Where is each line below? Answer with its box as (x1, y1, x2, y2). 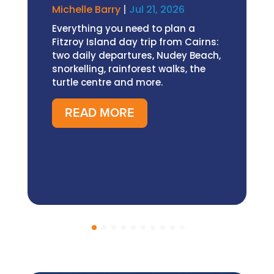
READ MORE (64, 107, 135, 119)
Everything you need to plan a (51, 22, 195, 35)
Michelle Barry (51, 2, 120, 17)
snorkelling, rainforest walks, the (51, 62, 206, 75)
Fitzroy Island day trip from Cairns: (51, 35, 219, 48)
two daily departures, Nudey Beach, (51, 49, 221, 62)
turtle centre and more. (51, 76, 163, 89)
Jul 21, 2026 (128, 2, 185, 17)
